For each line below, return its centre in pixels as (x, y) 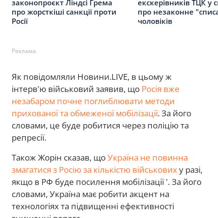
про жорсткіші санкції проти (64, 11)
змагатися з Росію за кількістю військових (94, 169)
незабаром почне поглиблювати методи (93, 101)
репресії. (29, 137)
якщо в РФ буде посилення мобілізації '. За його (107, 182)
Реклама (24, 51)
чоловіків (155, 21)
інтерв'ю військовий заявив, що (77, 89)
